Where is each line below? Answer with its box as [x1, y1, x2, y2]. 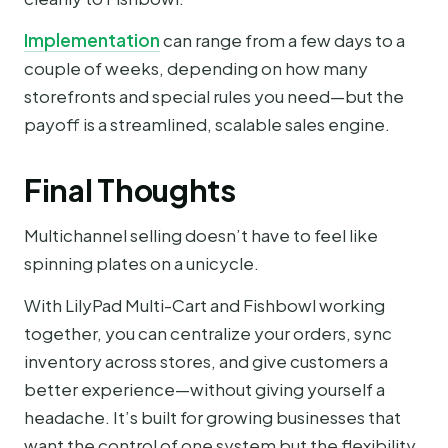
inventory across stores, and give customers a [24, 350, 388, 373]
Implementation [24, 28, 160, 51]
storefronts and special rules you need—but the [24, 84, 404, 107]
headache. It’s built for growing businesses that [24, 406, 401, 429]
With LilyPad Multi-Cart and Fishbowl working [24, 294, 385, 317]
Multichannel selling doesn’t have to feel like [24, 223, 378, 246]
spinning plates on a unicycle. [24, 251, 259, 274]
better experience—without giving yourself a [24, 378, 385, 401]
